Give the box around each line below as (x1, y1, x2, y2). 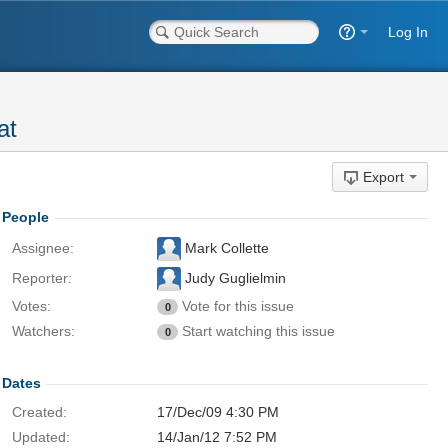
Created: (12, 404, 67, 420)
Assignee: (12, 240, 74, 256)
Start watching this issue (182, 323, 335, 339)
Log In (388, 24, 428, 40)
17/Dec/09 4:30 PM (157, 404, 279, 420)
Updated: (12, 429, 70, 445)
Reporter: (12, 270, 72, 286)
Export (363, 169, 404, 185)
